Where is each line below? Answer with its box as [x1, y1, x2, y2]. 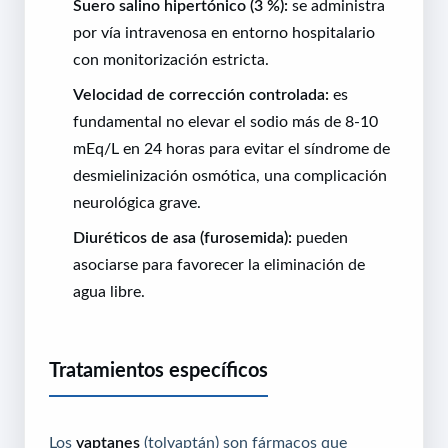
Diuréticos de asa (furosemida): [73, 228, 292, 245]
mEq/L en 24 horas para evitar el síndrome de [73, 139, 390, 156]
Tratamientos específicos [49, 359, 268, 380]
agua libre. [73, 282, 145, 299]
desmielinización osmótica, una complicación [73, 166, 387, 183]
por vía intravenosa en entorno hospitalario [73, 23, 375, 40]
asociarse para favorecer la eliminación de [73, 255, 365, 272]
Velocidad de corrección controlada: [73, 85, 329, 102]
